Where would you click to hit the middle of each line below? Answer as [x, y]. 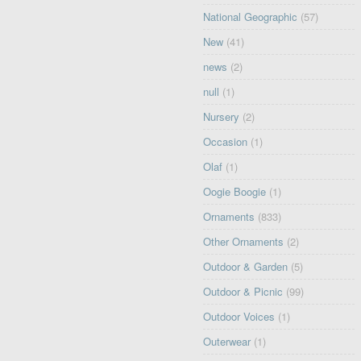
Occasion [226, 142]
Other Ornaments [244, 242]
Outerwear [227, 342]
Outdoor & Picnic [243, 292]
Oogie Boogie [235, 192]
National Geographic [251, 17]
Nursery [222, 117]
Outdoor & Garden [246, 267]
